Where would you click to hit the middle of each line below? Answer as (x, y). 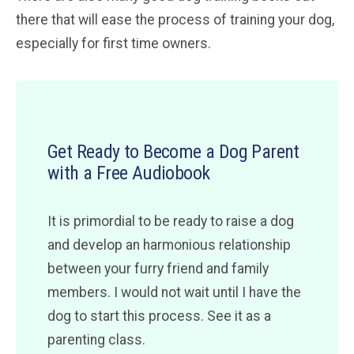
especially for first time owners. (113, 44)
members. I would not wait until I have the (174, 293)
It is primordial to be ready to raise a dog (171, 222)
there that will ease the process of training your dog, (175, 20)
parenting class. (96, 340)
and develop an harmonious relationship (169, 245)
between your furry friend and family (158, 269)
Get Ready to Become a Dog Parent (173, 152)
